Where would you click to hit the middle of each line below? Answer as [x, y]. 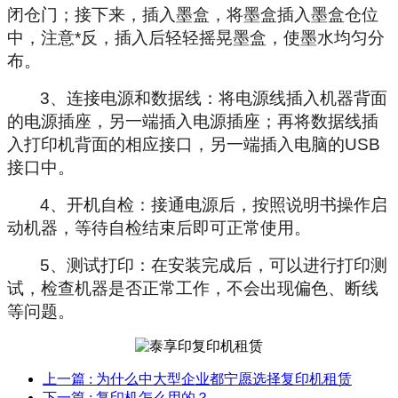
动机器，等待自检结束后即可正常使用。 [159, 227]
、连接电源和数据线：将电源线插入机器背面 [219, 98]
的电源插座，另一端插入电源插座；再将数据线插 [193, 121]
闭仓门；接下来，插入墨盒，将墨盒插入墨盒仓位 [193, 14]
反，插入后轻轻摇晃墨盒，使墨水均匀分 [233, 37]
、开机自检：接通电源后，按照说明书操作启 [219, 204]
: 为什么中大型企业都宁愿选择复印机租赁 [220, 378]
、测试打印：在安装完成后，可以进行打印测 [219, 265]
